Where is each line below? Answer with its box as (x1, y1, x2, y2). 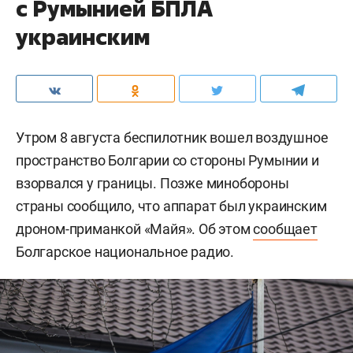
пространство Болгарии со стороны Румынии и (16, 152, 319, 169)
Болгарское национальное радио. (16, 243, 235, 260)
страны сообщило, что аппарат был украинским (16, 198, 327, 214)
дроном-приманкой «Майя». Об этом (16, 221, 254, 237)
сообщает (253, 221, 318, 237)
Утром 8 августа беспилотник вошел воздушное (16, 129, 329, 146)
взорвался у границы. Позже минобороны (16, 175, 289, 191)
